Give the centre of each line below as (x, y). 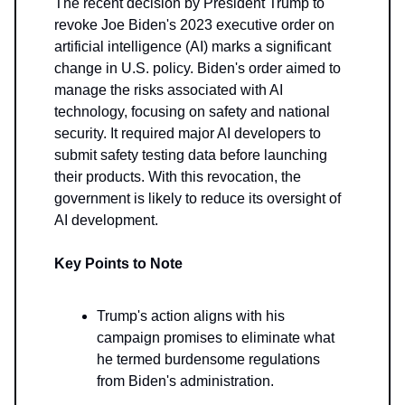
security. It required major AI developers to (188, 134)
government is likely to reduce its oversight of (198, 199)
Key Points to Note (118, 264)
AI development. (106, 221)
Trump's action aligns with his (191, 316)
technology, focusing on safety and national (192, 112)
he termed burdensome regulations (208, 360)
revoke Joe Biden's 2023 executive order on (194, 25)
